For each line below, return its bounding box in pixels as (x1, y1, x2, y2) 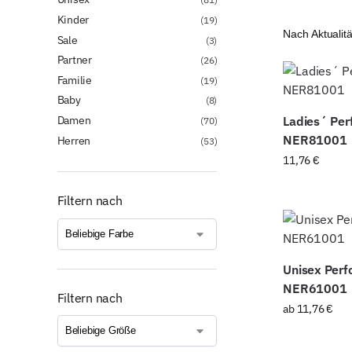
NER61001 (283, 280, 347, 297)
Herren (57, 133, 91, 148)
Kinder (57, 12, 90, 27)
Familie (57, 72, 93, 87)
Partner (57, 53, 93, 68)
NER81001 (283, 132, 347, 148)
